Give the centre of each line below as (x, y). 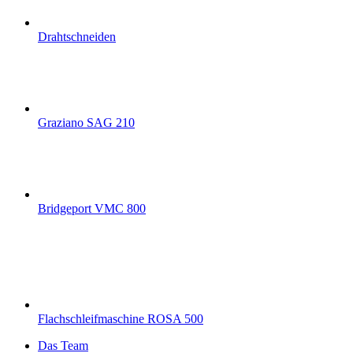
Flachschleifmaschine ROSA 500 (121, 319)
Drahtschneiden (77, 37)
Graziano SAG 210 (86, 123)
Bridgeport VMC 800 (92, 209)
